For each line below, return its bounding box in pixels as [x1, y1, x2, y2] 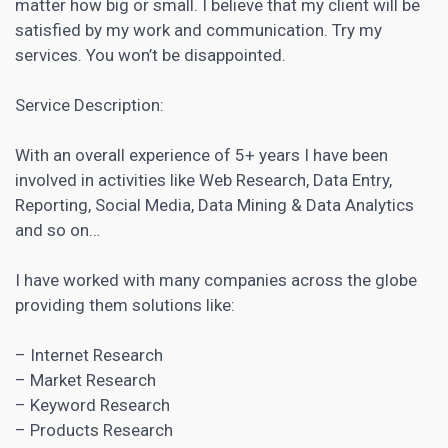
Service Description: [15, 94, 164, 115]
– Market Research [15, 369, 156, 390]
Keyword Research [30, 394, 170, 415]
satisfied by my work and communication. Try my [15, 19, 382, 40]
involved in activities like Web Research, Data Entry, [15, 169, 392, 190]
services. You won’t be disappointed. [15, 44, 286, 65]
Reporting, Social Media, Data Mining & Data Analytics [15, 194, 414, 215]
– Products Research [15, 419, 173, 440]
